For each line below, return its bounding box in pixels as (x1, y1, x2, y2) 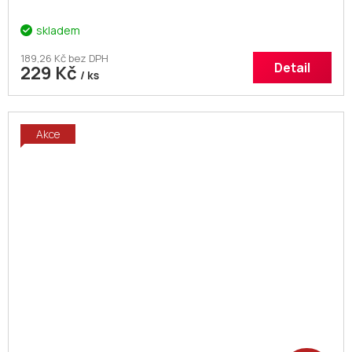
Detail (274, 59, 310, 77)
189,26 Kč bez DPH (20, 51, 108, 66)
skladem (36, 23, 80, 38)
